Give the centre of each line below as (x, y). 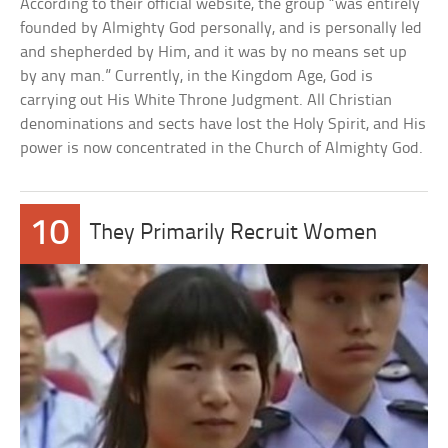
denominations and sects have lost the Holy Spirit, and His (223, 124)
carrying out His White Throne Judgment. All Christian (206, 100)
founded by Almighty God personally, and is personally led (221, 28)
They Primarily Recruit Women (234, 233)
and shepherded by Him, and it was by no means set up (214, 52)
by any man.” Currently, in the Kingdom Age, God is (197, 76)
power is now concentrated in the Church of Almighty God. (222, 148)
